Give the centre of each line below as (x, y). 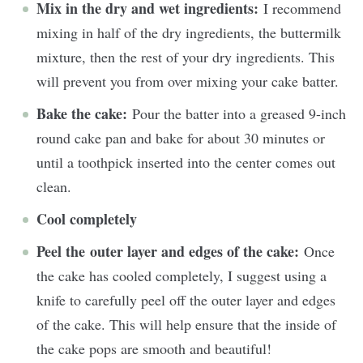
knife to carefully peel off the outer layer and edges (186, 299)
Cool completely (87, 218)
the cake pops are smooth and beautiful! (154, 348)
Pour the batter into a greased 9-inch (239, 113)
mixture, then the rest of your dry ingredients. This (186, 56)
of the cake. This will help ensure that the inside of (186, 324)
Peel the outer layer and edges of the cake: (170, 251)
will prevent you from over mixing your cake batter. (188, 81)
